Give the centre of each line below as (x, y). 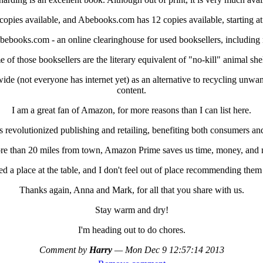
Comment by (64, 249)
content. (131, 90)
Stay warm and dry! (131, 210)
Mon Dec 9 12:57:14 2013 (174, 249)
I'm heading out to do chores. (131, 230)
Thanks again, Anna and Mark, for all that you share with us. (131, 190)
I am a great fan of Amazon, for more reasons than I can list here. (131, 110)
